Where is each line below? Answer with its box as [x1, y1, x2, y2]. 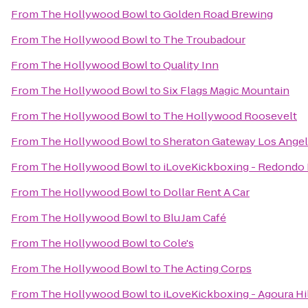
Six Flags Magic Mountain [163, 83, 289, 98]
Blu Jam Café [163, 210, 226, 225]
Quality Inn [163, 58, 219, 72]
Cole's [163, 236, 194, 250]
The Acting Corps [163, 261, 252, 276]
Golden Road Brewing [163, 7, 273, 21]
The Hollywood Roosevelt [163, 109, 297, 123]
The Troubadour [163, 32, 245, 47]
